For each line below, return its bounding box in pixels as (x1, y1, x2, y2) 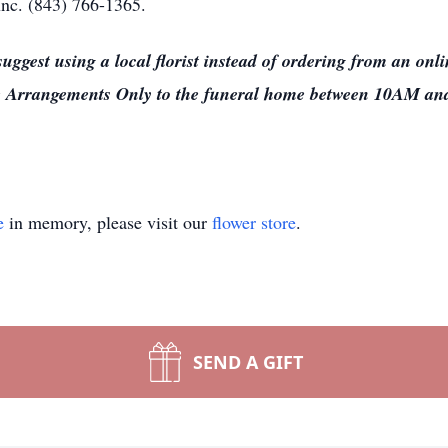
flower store (212, 210, 296, 234)
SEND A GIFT (193, 350, 303, 374)
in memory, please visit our (4, 210, 212, 234)
